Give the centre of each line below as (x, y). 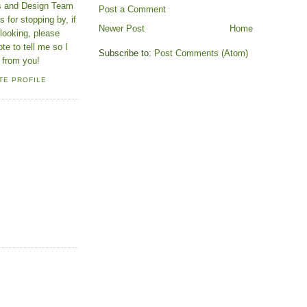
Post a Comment (132, 10)
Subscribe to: (126, 53)
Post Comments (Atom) (201, 53)
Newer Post (122, 29)
